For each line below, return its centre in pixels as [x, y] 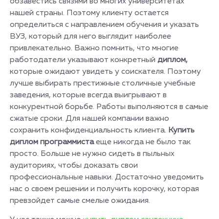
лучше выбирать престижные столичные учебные [103, 84]
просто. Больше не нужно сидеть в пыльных [92, 154]
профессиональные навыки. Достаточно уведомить [107, 177]
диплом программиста [53, 142]
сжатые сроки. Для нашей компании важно [89, 119]
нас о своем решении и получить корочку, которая [104, 189]
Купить [181, 131]
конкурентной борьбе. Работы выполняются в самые [109, 107]
